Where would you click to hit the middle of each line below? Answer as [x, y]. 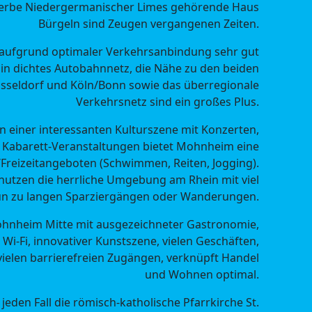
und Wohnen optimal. [202, 274]
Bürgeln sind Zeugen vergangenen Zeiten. [149, 23]
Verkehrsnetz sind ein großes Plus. [167, 101]
